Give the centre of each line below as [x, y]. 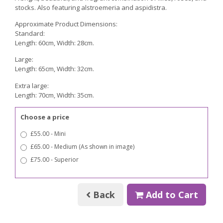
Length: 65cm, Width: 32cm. [55, 69]
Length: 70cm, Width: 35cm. [55, 95]
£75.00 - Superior [55, 160]
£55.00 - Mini [48, 134]
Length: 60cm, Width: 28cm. [55, 43]
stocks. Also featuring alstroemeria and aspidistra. [92, 7]
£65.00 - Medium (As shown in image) [82, 147]
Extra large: [32, 85]
